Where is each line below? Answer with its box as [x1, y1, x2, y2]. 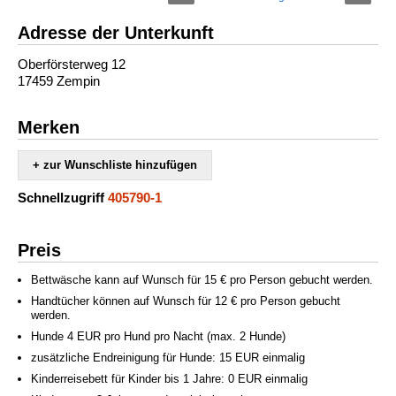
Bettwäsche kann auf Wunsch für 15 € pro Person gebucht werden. [31, 273, 373, 286]
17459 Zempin [18, 73, 100, 88]
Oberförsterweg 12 [18, 57, 126, 72]
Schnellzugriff [18, 190, 104, 205]
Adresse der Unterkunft [18, 23, 214, 42]
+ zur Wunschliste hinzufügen [33, 158, 197, 171]
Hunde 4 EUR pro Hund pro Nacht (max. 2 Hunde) [31, 330, 286, 343]
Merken [18, 118, 80, 137]
